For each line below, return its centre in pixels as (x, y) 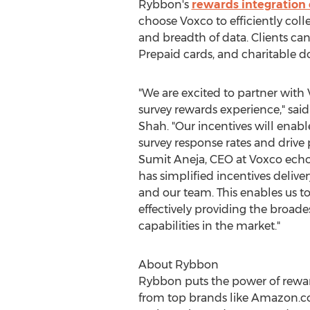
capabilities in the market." (209, 226)
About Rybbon (178, 265)
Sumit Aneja (171, 159)
